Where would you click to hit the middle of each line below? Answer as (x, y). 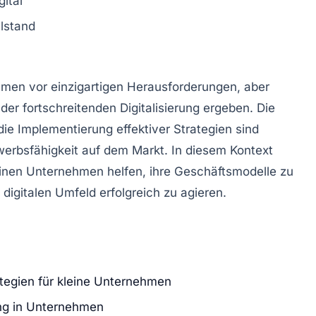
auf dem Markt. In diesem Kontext (176, 150)
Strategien (203, 129)
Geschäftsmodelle (225, 171)
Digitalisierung (160, 108)
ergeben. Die (237, 108)
